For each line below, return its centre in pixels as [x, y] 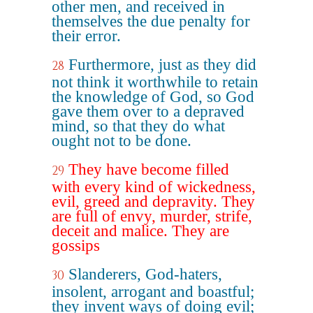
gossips [76, 246]
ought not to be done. [122, 141]
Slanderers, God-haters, [145, 274]
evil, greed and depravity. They [153, 202]
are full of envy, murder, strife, [152, 216]
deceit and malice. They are [140, 231]
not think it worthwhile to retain [155, 82]
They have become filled [149, 169]
